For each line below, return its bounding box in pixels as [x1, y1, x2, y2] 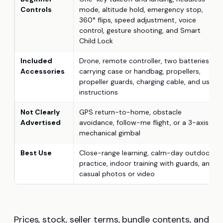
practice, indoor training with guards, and [79, 159, 214, 168]
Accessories [20, 67, 65, 76]
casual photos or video [79, 169, 155, 179]
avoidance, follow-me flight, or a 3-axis [79, 118, 209, 127]
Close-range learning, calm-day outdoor [79, 148, 213, 158]
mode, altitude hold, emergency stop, [79, 5, 203, 14]
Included [20, 56, 52, 66]
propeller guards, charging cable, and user [79, 77, 216, 87]
